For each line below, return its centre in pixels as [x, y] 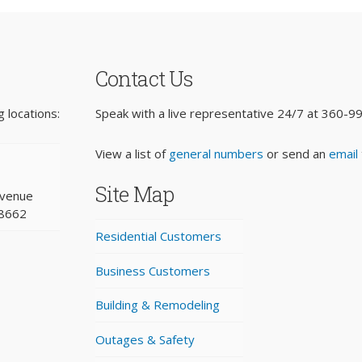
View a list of [133, 153]
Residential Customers [159, 236]
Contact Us [144, 78]
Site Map [135, 194]
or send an [297, 153]
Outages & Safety [145, 339]
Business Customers [153, 270]
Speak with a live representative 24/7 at [209, 114]
